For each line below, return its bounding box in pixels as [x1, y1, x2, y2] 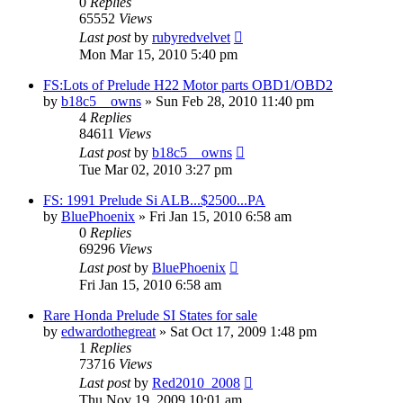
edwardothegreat [61, 323, 156, 339]
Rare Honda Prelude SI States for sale [43, 307, 257, 323]
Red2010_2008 [152, 374, 240, 390]
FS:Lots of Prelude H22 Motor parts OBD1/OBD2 [43, 76, 333, 93]
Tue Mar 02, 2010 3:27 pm [79, 161, 232, 177]
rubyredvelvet [152, 29, 230, 45]
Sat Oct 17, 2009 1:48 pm [170, 323, 317, 339]
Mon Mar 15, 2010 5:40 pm [79, 46, 237, 62]
